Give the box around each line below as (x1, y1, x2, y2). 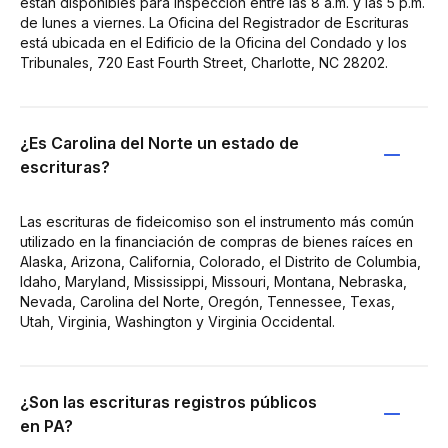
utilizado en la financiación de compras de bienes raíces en (20, 232, 413, 250)
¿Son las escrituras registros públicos (20, 391, 317, 412)
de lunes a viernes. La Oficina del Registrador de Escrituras (20, 13, 409, 31)
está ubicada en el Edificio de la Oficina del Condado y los (20, 33, 407, 51)
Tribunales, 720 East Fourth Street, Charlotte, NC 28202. (20, 53, 388, 71)
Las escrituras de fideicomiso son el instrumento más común (20, 212, 414, 230)
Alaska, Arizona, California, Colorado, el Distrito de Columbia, (20, 252, 421, 270)
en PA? (20, 415, 73, 436)
